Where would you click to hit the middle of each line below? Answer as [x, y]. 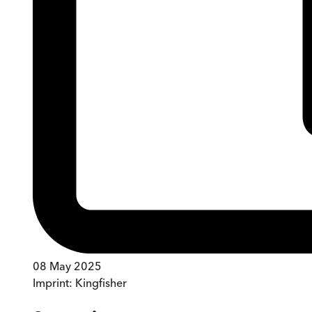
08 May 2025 [67, 266]
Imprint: [54, 283]
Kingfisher [101, 283]
